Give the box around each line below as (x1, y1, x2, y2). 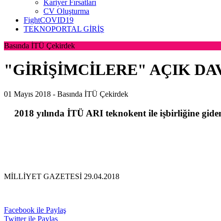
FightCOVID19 (24, 16, 74, 24)
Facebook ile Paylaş (4, 206, 66, 215)
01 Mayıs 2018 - (4, 89, 57, 98)
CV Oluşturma (43, 7, 89, 15)
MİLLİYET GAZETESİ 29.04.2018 (4, 172, 119, 181)
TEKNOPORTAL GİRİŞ (24, 25, 104, 33)
